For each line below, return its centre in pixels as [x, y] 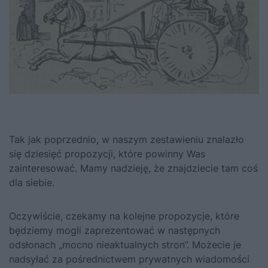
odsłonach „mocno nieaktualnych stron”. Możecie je [125, 244]
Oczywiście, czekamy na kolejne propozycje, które [124, 216]
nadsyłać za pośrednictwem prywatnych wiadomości [129, 259]
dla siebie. [32, 182]
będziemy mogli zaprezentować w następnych [115, 230]
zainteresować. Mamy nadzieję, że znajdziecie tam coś [133, 168]
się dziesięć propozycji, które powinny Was [107, 153]
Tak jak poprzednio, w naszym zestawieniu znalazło [127, 139]
